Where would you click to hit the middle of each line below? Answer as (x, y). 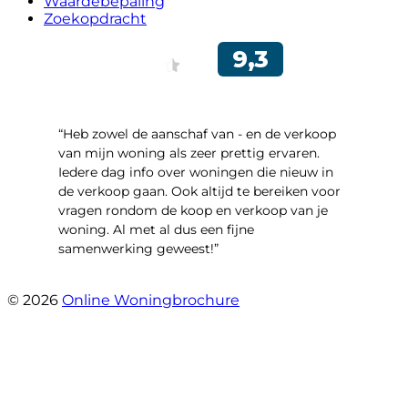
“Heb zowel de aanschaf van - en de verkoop (197, 133)
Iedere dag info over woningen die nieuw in (196, 172)
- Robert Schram (112, 281)
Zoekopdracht (95, 18)
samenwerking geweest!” (138, 248)
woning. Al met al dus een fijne (156, 229)
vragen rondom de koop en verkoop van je (193, 210)
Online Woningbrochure (151, 300)
